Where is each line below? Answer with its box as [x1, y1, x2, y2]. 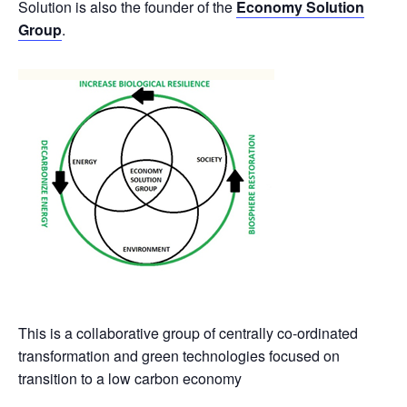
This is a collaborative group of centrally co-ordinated [18, 323, 358, 343]
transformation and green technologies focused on [18, 345, 340, 366]
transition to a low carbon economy [18, 368, 242, 389]
